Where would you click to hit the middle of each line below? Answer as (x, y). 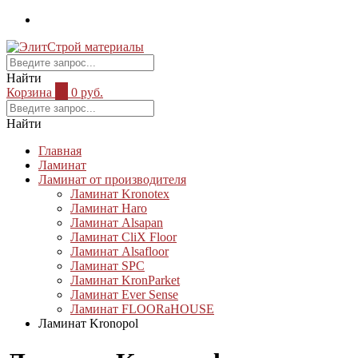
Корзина (29, 92)
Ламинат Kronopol (88, 323)
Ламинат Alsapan (117, 223)
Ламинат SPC (107, 266)
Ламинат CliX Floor (123, 237)
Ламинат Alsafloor (119, 251)
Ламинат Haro (109, 208)
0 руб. (87, 92)
